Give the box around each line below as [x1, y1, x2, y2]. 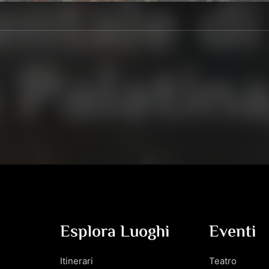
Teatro [209, 255, 237, 267]
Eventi [209, 219, 256, 246]
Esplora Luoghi [60, 219, 169, 246]
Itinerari [60, 255, 93, 267]
